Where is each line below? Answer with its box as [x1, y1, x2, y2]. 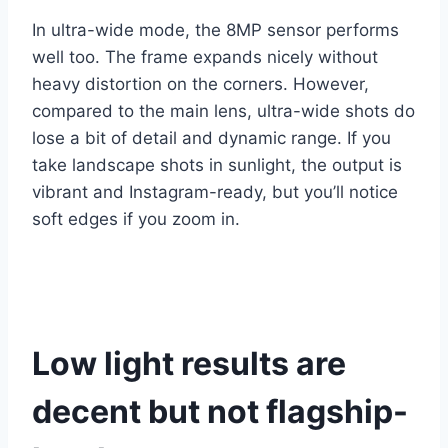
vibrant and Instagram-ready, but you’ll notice [32, 182, 398, 202]
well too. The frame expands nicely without [32, 47, 378, 67]
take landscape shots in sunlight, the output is [32, 155, 402, 175]
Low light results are [32, 344, 346, 383]
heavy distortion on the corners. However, [32, 74, 369, 94]
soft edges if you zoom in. [32, 209, 240, 229]
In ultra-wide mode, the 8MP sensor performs [32, 20, 399, 40]
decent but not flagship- [32, 392, 408, 431]
